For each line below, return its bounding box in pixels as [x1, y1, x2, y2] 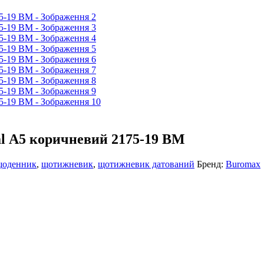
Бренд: [197, 159, 226, 169]
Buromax [226, 159, 260, 169]
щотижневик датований [98, 159, 194, 169]
